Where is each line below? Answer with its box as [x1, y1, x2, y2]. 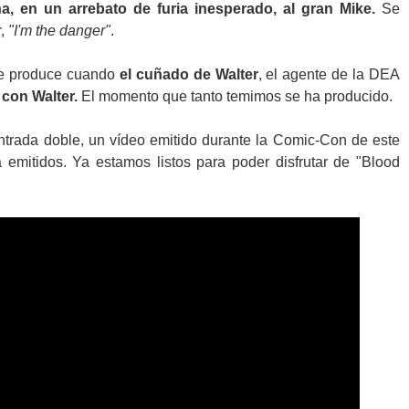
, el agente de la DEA [257, 67, 401, 82]
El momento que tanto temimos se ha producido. [78, 89, 396, 104]
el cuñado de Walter [119, 67, 258, 82]
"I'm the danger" [8, 23, 110, 38]
